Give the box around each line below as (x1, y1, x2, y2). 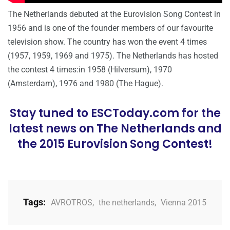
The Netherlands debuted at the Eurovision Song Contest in (8, 9, 221, 19)
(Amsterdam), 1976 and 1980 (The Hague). (8, 78, 163, 88)
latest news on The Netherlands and (8, 120, 222, 137)
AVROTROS (51, 197, 92, 207)
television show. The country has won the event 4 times (8, 36, 207, 47)
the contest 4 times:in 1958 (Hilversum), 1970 (8, 64, 172, 74)
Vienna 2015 (161, 197, 206, 207)
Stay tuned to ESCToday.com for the (9, 105, 221, 121)
